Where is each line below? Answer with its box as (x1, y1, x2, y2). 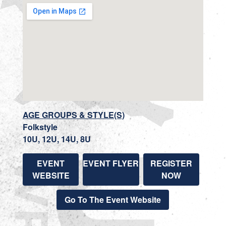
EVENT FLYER (83, 157, 139, 169)
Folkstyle (22, 121, 58, 133)
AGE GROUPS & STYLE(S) (22, 108, 125, 121)
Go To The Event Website (65, 193, 161, 205)
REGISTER (150, 157, 192, 169)
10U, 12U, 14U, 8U (22, 133, 91, 145)
